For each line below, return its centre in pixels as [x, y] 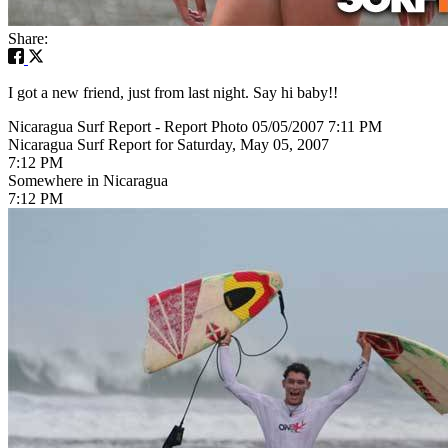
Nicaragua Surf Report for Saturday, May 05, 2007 [168, 144]
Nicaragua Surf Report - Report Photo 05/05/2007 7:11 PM [195, 126]
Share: [28, 38]
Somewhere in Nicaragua [88, 180]
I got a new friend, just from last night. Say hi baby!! [173, 92]
